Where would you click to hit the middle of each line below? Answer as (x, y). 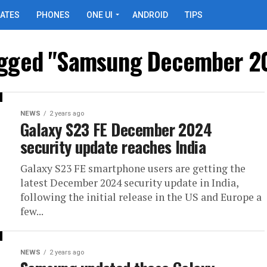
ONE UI (100, 15)
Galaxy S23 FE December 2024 (116, 129)
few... (32, 211)
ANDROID (150, 15)
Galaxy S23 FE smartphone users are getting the (133, 168)
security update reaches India (113, 147)
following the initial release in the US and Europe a (141, 197)
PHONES (53, 15)
